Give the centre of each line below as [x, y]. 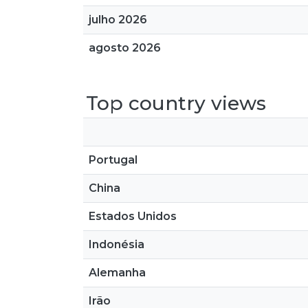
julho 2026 [118, 20]
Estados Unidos [133, 216]
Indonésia [117, 244]
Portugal [113, 160]
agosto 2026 [125, 48]
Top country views [176, 103]
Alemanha [117, 273]
